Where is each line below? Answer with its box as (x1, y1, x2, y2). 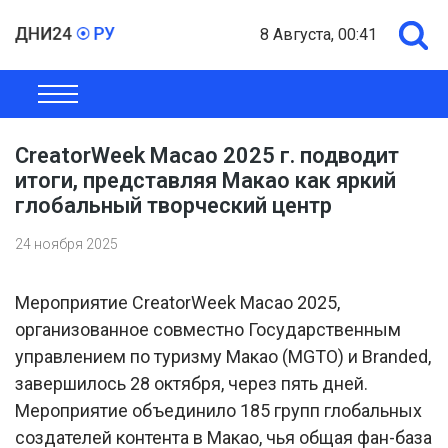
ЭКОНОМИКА (123, 92, 211, 108)
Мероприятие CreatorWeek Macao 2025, (15, 292, 340, 313)
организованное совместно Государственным (15, 319, 401, 340)
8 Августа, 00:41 (260, 25, 377, 44)
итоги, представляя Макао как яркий (15, 168, 396, 193)
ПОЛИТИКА (235, 92, 314, 108)
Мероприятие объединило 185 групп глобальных (15, 400, 422, 421)
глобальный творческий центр (15, 193, 337, 218)
